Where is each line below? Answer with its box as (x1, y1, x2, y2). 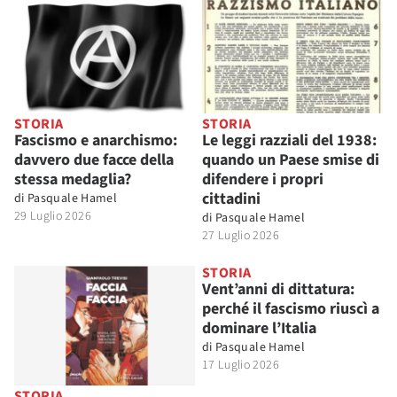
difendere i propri (202, 167, 323, 191)
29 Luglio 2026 (14, 206, 91, 225)
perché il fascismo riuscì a (202, 297, 379, 320)
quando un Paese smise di (202, 148, 379, 171)
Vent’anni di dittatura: (202, 277, 354, 300)
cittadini (202, 187, 261, 210)
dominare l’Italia (202, 316, 316, 339)
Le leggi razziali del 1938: (202, 128, 377, 152)
